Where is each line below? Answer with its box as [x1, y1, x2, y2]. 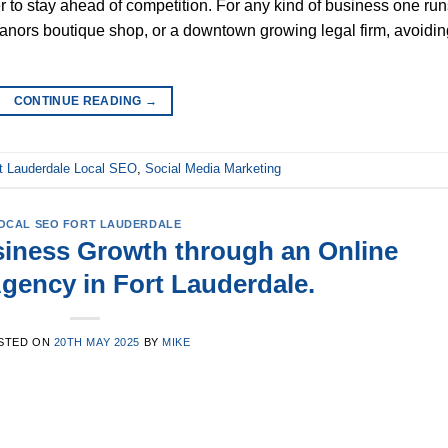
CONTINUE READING [13, 93, 145, 108]
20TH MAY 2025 [53, 336, 140, 349]
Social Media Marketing [145, 161, 281, 177]
